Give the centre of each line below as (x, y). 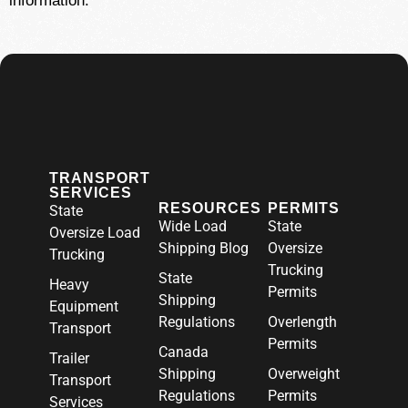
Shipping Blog (204, 248)
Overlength (302, 322)
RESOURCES (210, 208)
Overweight (304, 374)
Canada (184, 352)
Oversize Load (95, 233)
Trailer (69, 358)
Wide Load (193, 226)
